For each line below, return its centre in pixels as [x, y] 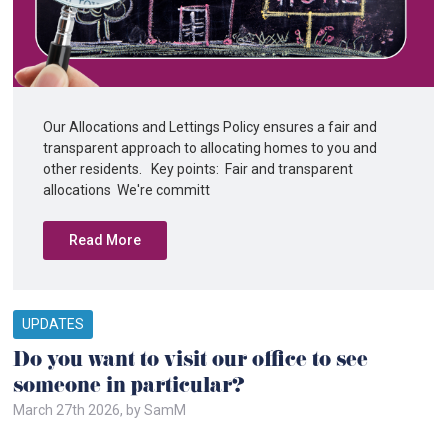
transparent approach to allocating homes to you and [210, 148]
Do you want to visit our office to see [191, 362]
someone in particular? [129, 388]
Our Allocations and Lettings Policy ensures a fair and [210, 127]
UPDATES [53, 324]
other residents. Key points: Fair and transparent [198, 169]
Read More [105, 240]
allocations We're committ [127, 190]
